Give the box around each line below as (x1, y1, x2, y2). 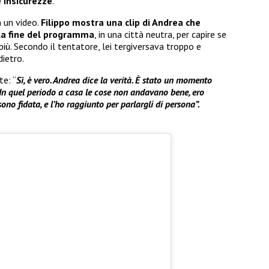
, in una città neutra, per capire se (94, 28, 226, 41)
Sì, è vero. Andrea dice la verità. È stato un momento (16, 74, 212, 86)
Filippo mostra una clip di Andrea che (41, 16, 201, 29)
